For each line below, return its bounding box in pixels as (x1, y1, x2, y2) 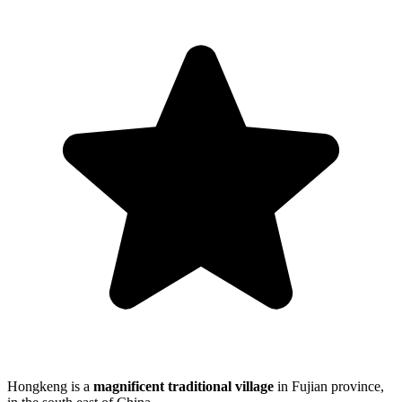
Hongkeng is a (7, 379, 93, 395)
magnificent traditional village (93, 379, 277, 395)
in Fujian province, (277, 379, 384, 395)
